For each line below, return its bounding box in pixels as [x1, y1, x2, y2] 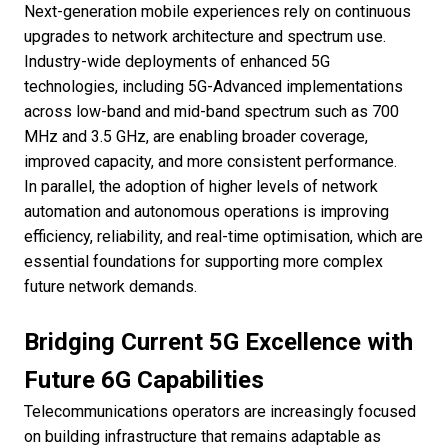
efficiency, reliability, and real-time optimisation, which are [24, 227, 423, 247]
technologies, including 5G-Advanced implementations [24, 77, 403, 97]
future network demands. [24, 277, 197, 297]
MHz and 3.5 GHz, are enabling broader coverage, [24, 127, 368, 147]
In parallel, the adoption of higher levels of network [24, 177, 378, 197]
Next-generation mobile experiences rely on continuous [24, 2, 411, 22]
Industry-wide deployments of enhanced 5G [24, 52, 330, 72]
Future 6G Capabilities [24, 366, 264, 395]
